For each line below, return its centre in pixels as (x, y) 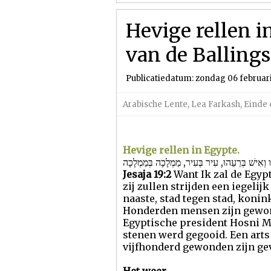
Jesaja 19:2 (147, 174)
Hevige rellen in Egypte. (181, 150)
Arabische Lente (155, 104)
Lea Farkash (216, 104)
